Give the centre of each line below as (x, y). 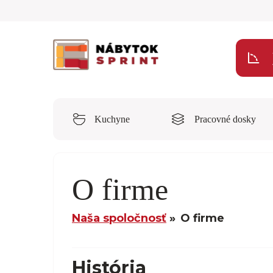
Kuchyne (112, 119)
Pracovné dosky (225, 119)
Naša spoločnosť (119, 218)
